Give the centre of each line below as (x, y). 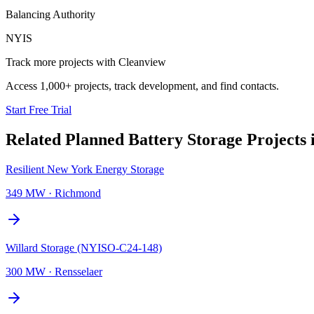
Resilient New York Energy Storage (85, 169)
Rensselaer (78, 271)
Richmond (78, 193)
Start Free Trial (39, 109)
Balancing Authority (50, 14)
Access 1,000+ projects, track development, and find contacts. (142, 86)
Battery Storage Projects (217, 139)
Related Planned (67, 139)
